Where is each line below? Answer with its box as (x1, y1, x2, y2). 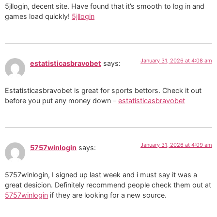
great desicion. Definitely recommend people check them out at (5, 180, 211, 189)
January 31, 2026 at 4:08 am (140, 57, 212, 64)
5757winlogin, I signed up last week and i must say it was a (5, 170, 197, 179)
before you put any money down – (5, 96, 118, 105)
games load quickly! (5, 12, 72, 21)
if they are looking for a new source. (48, 190, 167, 199)
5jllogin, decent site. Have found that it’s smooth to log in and (5, 2, 204, 11)
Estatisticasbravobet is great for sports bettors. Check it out (5, 86, 201, 95)
